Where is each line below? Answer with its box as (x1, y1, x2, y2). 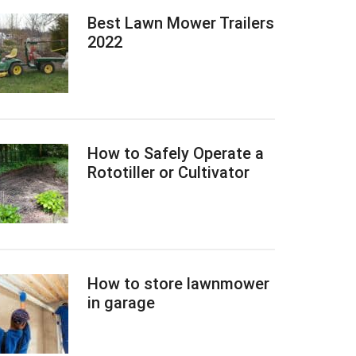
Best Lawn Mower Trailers (87, 14, 274, 33)
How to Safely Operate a (87, 144, 264, 163)
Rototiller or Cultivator (87, 163, 250, 182)
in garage (87, 293, 155, 312)
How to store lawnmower (87, 274, 269, 293)
